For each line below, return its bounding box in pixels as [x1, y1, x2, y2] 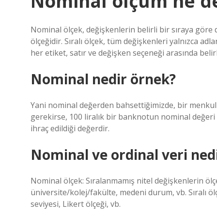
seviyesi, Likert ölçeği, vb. [31, 199, 121, 209]
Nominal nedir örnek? [31, 70, 176, 88]
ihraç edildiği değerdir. [31, 123, 109, 134]
